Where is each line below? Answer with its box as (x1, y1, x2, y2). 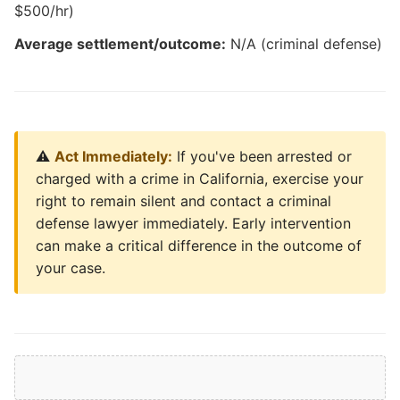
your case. (36, 259, 105, 277)
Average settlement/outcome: (14, 35, 226, 53)
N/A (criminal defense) (226, 35, 382, 53)
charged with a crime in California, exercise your (36, 170, 363, 187)
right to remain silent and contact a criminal (36, 192, 331, 210)
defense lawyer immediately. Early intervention (36, 214, 351, 232)
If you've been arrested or (172, 147, 352, 165)
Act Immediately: (54, 147, 172, 165)
